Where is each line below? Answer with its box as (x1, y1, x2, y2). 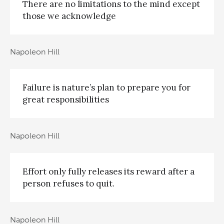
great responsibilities (22, 94, 109, 105)
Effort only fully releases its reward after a (22, 166, 194, 177)
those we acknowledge (22, 10, 116, 21)
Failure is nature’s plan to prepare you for (22, 82, 190, 93)
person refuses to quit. (22, 178, 114, 189)
